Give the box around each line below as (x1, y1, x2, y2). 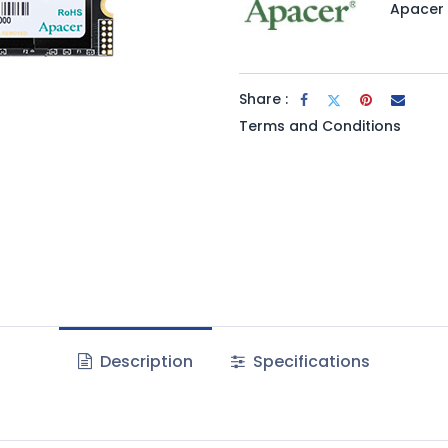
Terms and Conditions (239, 115, 401, 136)
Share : (239, 88, 288, 109)
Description (95, 350, 193, 373)
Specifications (249, 350, 371, 373)
